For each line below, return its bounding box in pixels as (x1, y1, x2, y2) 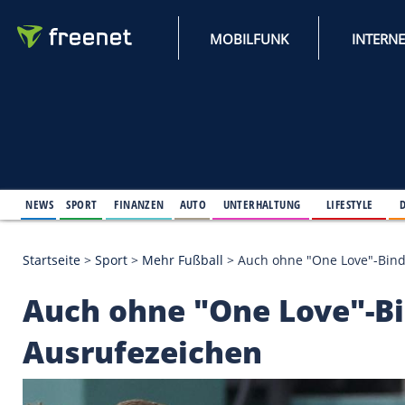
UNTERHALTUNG (268, 235, 363, 256)
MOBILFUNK (252, 35, 348, 58)
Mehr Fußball (171, 302, 269, 324)
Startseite (26, 302, 98, 324)
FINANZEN (137, 235, 198, 256)
